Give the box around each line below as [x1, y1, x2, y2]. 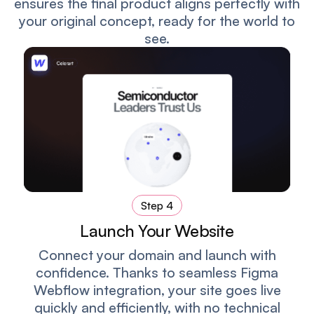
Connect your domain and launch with [38, 245, 276, 264]
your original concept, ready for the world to [19, 11, 295, 29]
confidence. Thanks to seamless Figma [36, 263, 278, 281]
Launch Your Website [80, 220, 234, 242]
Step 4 [141, 198, 173, 213]
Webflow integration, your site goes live [33, 280, 281, 299]
